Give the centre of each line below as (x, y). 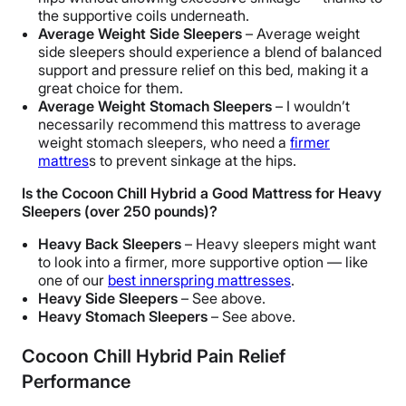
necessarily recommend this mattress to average (199, 125)
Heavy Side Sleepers (108, 299)
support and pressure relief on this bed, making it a (203, 70)
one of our (73, 280)
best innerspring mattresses (199, 280)
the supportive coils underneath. (144, 16)
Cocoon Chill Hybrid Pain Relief (154, 357)
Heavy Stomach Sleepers (123, 317)
